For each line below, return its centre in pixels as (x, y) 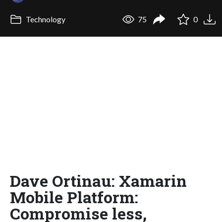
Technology (45, 19)
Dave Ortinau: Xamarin (98, 180)
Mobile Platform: (74, 197)
